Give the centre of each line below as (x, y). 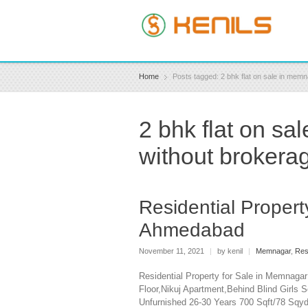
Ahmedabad (192, 230)
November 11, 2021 (173, 251)
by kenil (230, 251)
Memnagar (273, 251)
